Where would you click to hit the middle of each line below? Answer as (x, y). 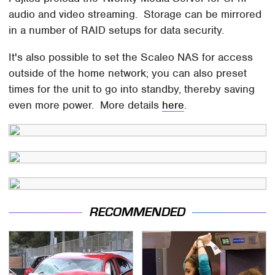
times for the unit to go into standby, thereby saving (132, 89)
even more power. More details (86, 105)
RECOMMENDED (137, 212)
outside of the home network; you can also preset (128, 73)
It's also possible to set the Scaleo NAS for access (131, 57)
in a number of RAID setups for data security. (117, 30)
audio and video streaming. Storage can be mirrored (135, 14)
